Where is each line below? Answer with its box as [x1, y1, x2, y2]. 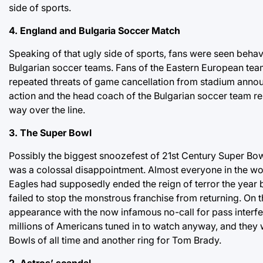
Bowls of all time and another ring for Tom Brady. [9, 234, 221, 246]
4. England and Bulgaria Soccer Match [9, 24, 180, 36]
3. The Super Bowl [9, 126, 92, 139]
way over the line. [9, 103, 85, 116]
